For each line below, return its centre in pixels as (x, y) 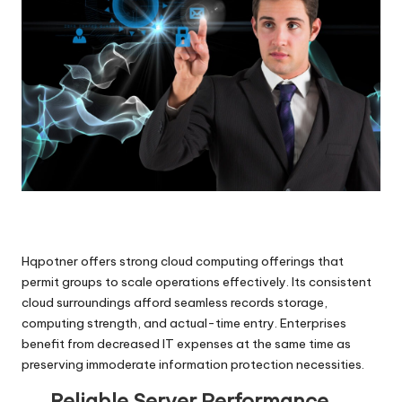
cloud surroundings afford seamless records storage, (175, 302)
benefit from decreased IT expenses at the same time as (186, 343)
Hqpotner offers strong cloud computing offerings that (183, 261)
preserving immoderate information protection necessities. (193, 364)
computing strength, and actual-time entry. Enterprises (184, 323)
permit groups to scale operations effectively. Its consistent (197, 281)
